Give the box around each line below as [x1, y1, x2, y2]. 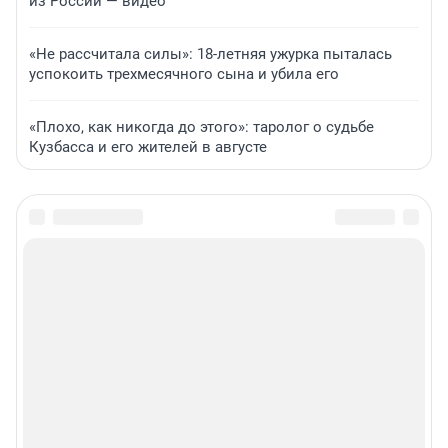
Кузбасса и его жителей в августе [29, 138, 267, 157]
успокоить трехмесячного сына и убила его [29, 65, 339, 84]
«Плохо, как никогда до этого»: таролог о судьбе [29, 118, 374, 137]
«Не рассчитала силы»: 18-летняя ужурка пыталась [29, 45, 392, 64]
